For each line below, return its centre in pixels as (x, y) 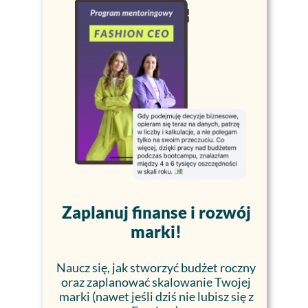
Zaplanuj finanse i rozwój (156, 212)
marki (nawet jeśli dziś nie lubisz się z (156, 296)
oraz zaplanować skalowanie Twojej (156, 282)
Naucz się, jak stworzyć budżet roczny (156, 267)
